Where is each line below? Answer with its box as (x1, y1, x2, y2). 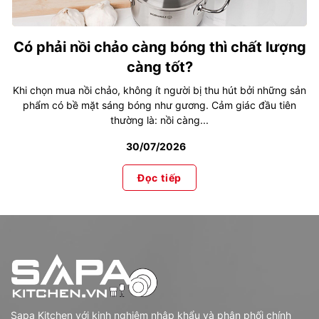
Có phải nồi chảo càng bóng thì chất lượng (13, 38, 306, 56)
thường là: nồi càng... (110, 114, 209, 127)
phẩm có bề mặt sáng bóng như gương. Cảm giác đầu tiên (23, 99, 296, 112)
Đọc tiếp (137, 172, 182, 184)
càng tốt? (126, 58, 193, 76)
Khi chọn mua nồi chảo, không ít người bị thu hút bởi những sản (13, 84, 306, 97)
